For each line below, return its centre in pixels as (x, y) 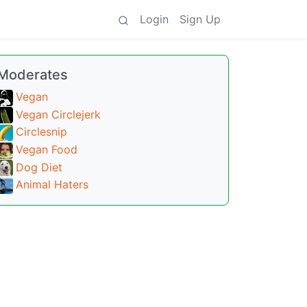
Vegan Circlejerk (58, 114)
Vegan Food (47, 149)
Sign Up (200, 19)
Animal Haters (52, 185)
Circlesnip (41, 132)
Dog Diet (39, 167)
